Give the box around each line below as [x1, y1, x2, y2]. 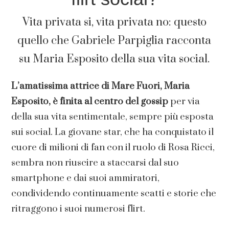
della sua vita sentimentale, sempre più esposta [11, 111, 214, 123]
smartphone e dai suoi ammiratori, [11, 172, 160, 184]
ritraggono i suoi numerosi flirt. [11, 203, 146, 215]
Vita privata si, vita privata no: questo [22, 15, 207, 29]
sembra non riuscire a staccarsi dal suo [11, 157, 179, 169]
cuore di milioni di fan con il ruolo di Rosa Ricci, [11, 142, 215, 153]
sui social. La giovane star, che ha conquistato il [11, 126, 214, 138]
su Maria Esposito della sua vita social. [19, 52, 210, 66]
